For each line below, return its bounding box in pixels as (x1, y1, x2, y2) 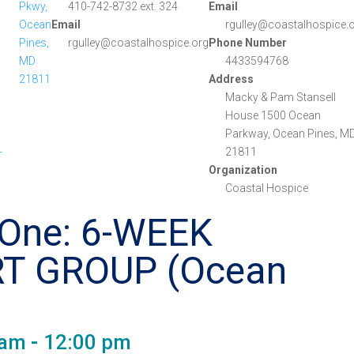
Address (209, 73, 254, 85)
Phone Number (209, 36, 288, 49)
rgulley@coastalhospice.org (68, 36, 209, 49)
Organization (209, 164, 278, 176)
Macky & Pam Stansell (225, 91, 337, 104)
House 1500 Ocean (225, 109, 322, 122)
